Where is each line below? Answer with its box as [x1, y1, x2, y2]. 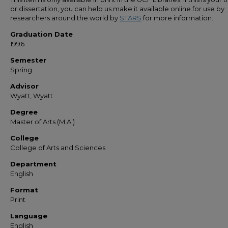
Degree [10, 108, 38, 116]
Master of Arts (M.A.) [10, 118, 75, 126]
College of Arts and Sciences [10, 144, 105, 152]
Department [10, 160, 56, 168]
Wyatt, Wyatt [10, 92, 53, 100]
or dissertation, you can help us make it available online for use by [10, 5, 224, 13]
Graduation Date [10, 30, 73, 38]
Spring [10, 66, 32, 74]
